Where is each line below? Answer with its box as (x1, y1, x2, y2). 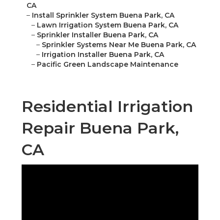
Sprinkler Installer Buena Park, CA (37, 30, 158, 40)
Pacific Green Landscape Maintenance (37, 60, 178, 69)
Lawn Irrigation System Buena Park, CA (37, 21, 178, 30)
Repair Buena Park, (22, 118, 179, 138)
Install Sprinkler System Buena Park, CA (32, 11, 174, 20)
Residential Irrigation (22, 97, 193, 116)
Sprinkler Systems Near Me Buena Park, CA (42, 40, 196, 50)
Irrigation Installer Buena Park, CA (42, 50, 164, 59)
